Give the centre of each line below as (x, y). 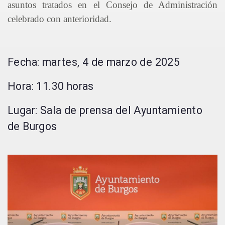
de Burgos (32, 126)
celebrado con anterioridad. (60, 19)
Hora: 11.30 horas (51, 86)
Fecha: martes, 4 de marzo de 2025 (94, 62)
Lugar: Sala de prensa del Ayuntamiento (105, 110)
